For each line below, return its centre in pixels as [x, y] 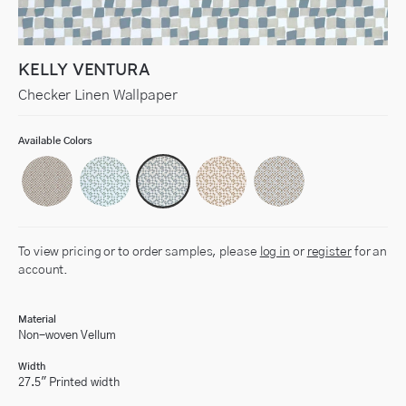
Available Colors [55, 141]
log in [275, 252]
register [329, 252]
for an [369, 252]
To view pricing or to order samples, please [139, 252]
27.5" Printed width [69, 383]
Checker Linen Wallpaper [98, 95]
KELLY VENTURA [84, 69]
